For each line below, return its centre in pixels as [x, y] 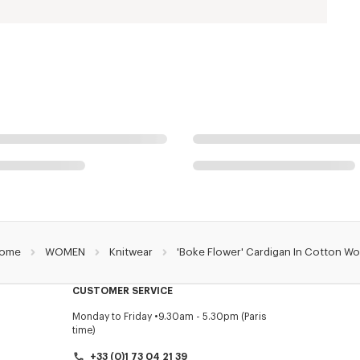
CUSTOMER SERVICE [122, 290]
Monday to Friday [112, 316]
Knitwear [131, 252]
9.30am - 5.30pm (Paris [212, 316]
